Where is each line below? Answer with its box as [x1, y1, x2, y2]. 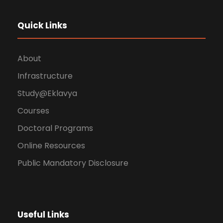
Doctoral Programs [17, 122, 93, 134]
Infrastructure [17, 70, 73, 82]
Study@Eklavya [17, 88, 77, 100]
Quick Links [17, 19, 67, 32]
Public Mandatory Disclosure [17, 157, 128, 169]
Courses [17, 105, 49, 117]
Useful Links [17, 209, 69, 221]
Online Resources [17, 140, 85, 152]
